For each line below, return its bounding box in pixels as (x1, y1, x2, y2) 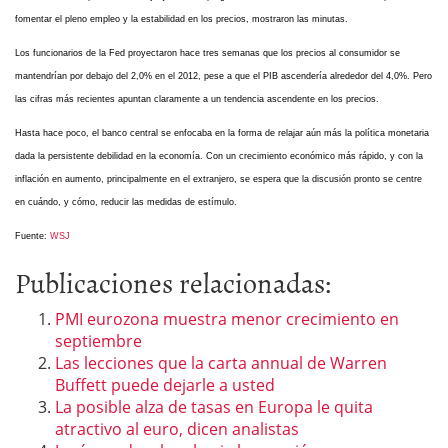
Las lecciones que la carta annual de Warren (55, 351, 387, 374)
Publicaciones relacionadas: (15, 260, 332, 303)
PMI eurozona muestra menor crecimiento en (55, 307, 399, 330)
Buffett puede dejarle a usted (55, 373, 275, 396)
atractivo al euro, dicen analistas (55, 417, 299, 440)
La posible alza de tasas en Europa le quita (55, 395, 373, 418)
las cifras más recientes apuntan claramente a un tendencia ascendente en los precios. (15, 93, 379, 104)
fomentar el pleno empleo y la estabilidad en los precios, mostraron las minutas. (15, 13, 348, 24)
